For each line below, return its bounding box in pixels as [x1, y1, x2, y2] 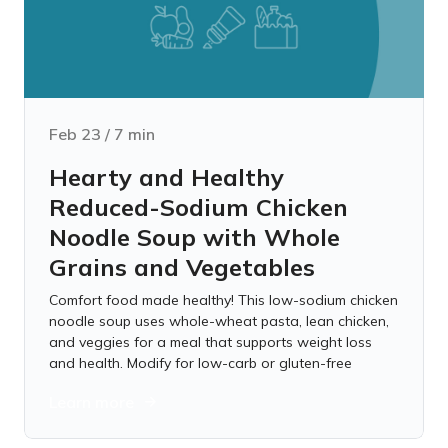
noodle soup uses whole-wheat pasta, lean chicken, [49, 312, 389, 330]
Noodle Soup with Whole [49, 222, 340, 252]
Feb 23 [49, 124, 101, 144]
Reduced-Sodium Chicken [49, 192, 348, 222]
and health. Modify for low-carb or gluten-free [49, 354, 352, 372]
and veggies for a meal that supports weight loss [49, 333, 372, 351]
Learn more [49, 392, 134, 412]
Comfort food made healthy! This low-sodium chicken [49, 291, 398, 309]
